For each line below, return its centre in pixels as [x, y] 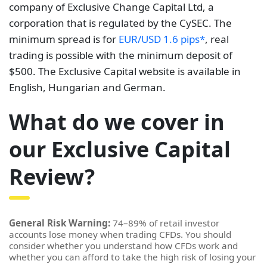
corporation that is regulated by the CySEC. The [120, 23]
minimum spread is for [64, 39]
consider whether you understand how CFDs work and [123, 245]
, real [217, 39]
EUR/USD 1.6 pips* [162, 39]
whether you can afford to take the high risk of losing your [132, 257]
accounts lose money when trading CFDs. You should [120, 234]
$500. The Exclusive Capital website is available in [125, 71]
